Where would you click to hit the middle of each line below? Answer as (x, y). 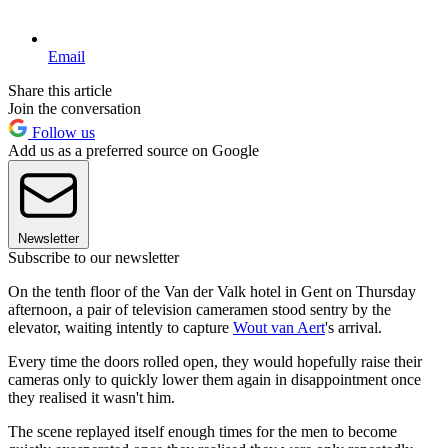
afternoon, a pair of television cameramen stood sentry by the (199, 310)
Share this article (60, 91)
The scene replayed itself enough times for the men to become (202, 432)
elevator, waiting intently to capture (120, 328)
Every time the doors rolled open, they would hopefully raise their (215, 362)
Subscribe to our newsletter (93, 258)
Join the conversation (74, 109)
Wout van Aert (279, 328)
